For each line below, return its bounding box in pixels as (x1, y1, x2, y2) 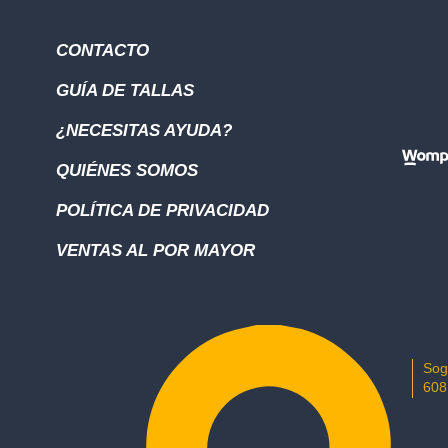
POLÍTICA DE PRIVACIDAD (55, 200, 269, 220)
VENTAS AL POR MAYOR (55, 240, 255, 260)
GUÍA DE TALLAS (55, 80, 194, 100)
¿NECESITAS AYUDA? (55, 120, 232, 140)
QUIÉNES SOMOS (55, 160, 198, 180)
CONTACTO (55, 40, 149, 60)
